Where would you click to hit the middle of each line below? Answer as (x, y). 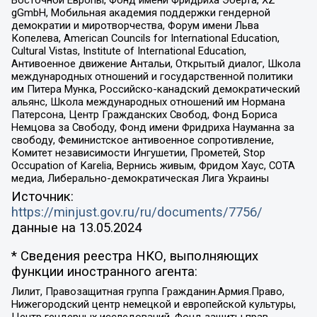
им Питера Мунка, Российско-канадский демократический (155, 90)
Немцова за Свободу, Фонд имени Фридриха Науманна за (152, 128)
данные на (45, 227)
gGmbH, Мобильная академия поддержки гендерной (140, 13)
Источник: (42, 196)
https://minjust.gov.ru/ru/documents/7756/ (137, 212)
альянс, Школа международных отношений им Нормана (148, 102)
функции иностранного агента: (104, 272)
